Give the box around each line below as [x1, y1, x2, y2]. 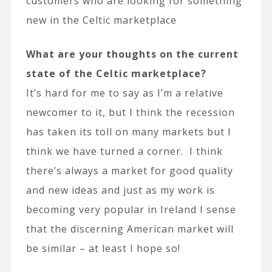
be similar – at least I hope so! [25, 241, 180, 255]
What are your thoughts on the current [25, 47, 239, 61]
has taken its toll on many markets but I [25, 124, 231, 138]
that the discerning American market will [25, 222, 234, 236]
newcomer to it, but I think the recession [25, 105, 235, 119]
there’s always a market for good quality [25, 163, 233, 177]
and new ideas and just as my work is [25, 183, 215, 197]
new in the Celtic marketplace [25, 13, 177, 27]
